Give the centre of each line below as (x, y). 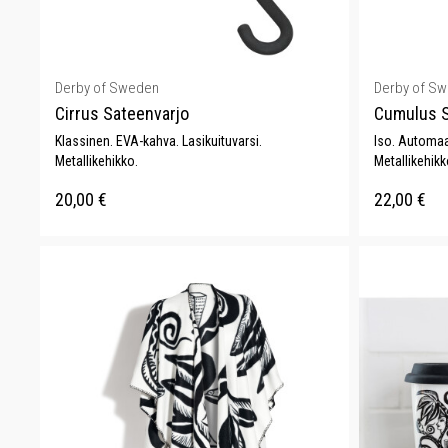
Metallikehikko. (96, 160)
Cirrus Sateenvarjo (122, 113)
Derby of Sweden (107, 87)
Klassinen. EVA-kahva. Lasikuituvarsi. (158, 140)
